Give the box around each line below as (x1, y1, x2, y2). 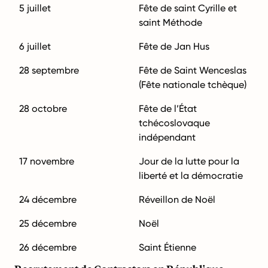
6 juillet (19, 41, 51, 52)
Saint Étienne (139, 242, 196, 253)
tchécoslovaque (139, 117, 210, 129)
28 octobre (19, 103, 67, 114)
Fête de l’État (139, 103, 197, 114)
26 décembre (19, 242, 77, 253)
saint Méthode (139, 17, 202, 28)
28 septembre (19, 65, 79, 76)
